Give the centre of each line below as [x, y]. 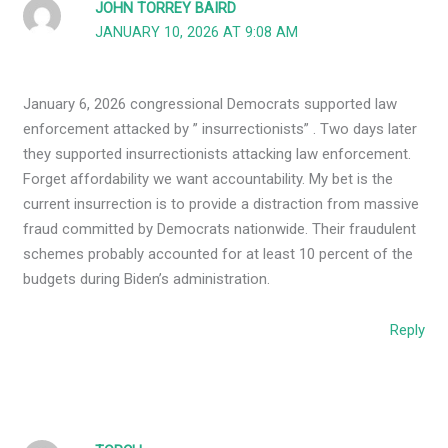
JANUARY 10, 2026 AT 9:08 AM [197, 33]
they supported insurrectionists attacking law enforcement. [217, 153]
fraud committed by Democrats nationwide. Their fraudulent [220, 228]
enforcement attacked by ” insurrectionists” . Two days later [220, 128]
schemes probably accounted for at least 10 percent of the [218, 253]
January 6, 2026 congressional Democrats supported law [210, 103]
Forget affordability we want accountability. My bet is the [208, 178]
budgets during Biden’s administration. [147, 278]
